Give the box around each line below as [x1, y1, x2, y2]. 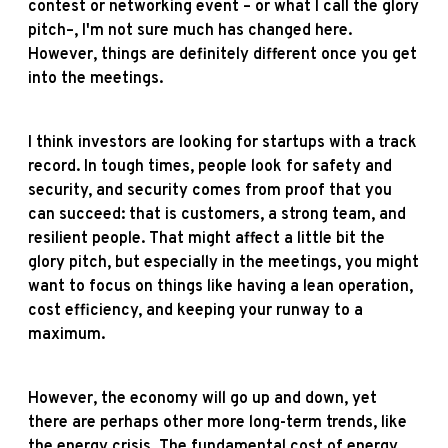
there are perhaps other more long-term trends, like [28, 412, 407, 433]
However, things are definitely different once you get [28, 44, 417, 65]
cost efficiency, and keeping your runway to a [28, 300, 363, 321]
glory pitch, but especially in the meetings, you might [28, 252, 419, 273]
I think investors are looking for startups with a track [28, 132, 417, 153]
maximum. [28, 324, 105, 345]
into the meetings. [28, 68, 163, 89]
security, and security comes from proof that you [28, 180, 392, 201]
